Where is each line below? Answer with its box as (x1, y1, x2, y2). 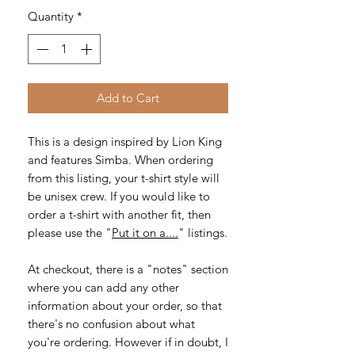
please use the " (28, 225, 112, 241)
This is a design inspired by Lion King (28, 134, 222, 150)
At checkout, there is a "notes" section (28, 261, 228, 277)
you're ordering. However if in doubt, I (28, 334, 228, 350)
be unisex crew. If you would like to (28, 189, 210, 204)
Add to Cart (97, 90, 159, 106)
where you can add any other (28, 280, 179, 296)
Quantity (28, 8, 74, 24)
